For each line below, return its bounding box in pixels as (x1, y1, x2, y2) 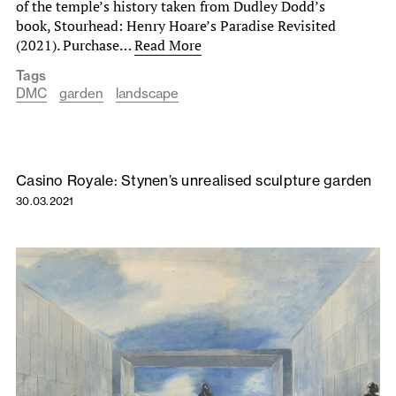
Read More (134, 34, 202, 55)
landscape (116, 84, 179, 102)
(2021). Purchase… (16, 34, 134, 55)
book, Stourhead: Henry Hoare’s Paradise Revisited (16, 15, 336, 35)
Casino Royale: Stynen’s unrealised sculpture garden (16, 171, 372, 189)
